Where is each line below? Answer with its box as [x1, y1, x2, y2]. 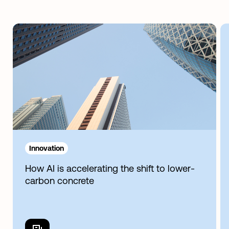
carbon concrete [25, 175, 94, 186]
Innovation [29, 144, 64, 152]
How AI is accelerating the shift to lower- [25, 163, 195, 174]
